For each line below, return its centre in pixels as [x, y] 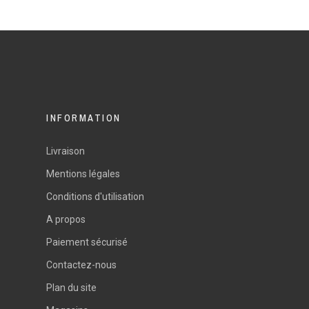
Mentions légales [83, 174]
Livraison [66, 151]
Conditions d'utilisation [96, 197]
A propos [66, 220]
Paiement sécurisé [87, 242]
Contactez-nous [82, 265]
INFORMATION [84, 118]
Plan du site [72, 288]
